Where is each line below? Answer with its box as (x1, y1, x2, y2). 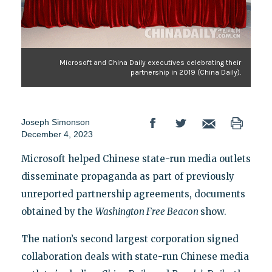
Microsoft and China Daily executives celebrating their (59, 58, 242, 67)
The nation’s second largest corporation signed (21, 233, 239, 245)
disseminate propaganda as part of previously (21, 171, 234, 183)
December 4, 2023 (21, 129, 93, 140)
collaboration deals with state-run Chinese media (21, 251, 249, 263)
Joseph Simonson (21, 117, 90, 127)
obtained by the (21, 206, 95, 218)
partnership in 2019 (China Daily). (131, 68, 242, 77)
